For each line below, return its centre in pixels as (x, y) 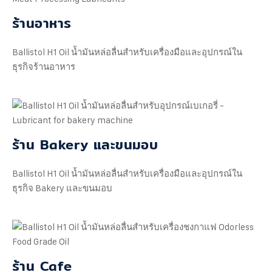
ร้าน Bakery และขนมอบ (85, 145)
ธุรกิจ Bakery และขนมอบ (62, 188)
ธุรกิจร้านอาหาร (44, 67)
